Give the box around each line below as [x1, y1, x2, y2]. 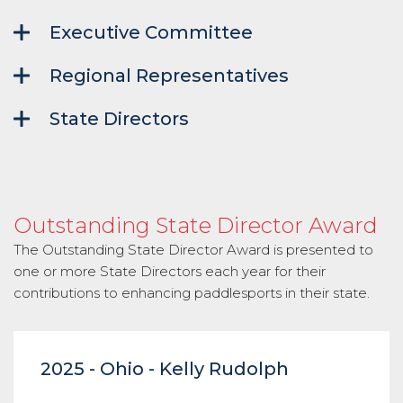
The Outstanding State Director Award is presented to [13, 241, 373, 258]
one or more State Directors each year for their [13, 263, 326, 280]
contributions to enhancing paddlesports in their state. [13, 284, 370, 301]
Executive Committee [49, 22, 253, 43]
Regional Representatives [49, 65, 289, 86]
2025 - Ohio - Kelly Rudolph [40, 358, 289, 380]
